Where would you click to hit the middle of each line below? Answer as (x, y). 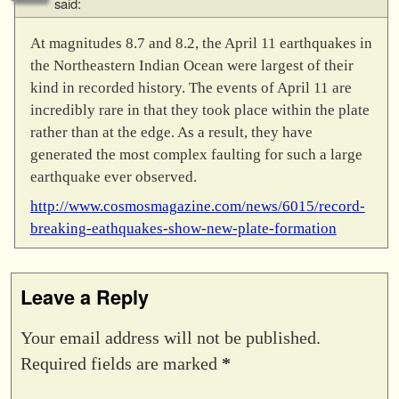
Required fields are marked (121, 363)
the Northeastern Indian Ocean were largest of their (191, 65)
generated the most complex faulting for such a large (196, 154)
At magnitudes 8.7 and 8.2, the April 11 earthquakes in (201, 43)
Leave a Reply (85, 297)
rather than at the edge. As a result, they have (171, 132)
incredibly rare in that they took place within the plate (199, 110)
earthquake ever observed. (113, 176)
